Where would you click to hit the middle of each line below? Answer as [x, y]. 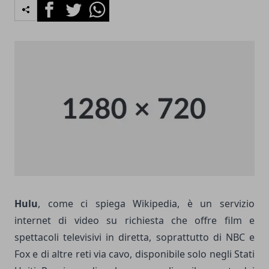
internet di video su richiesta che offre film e [134, 220]
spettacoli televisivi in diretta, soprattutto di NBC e [134, 237]
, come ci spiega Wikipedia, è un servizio [146, 203]
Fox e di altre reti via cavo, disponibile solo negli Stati [134, 254]
